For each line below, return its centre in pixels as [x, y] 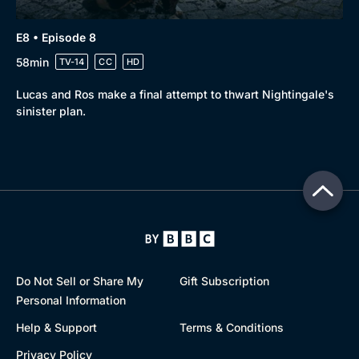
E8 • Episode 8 [56, 37]
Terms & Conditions [232, 327]
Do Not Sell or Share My [80, 281]
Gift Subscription [224, 281]
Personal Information [71, 300]
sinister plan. [51, 111]
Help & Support [56, 327]
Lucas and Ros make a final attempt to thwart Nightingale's [175, 94]
